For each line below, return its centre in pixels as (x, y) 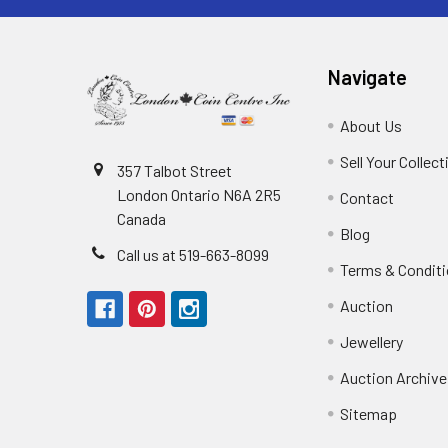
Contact (367, 197)
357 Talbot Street (174, 170)
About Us (371, 125)
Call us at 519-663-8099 (193, 254)
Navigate (368, 77)
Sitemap (369, 413)
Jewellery (372, 341)
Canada (141, 218)
